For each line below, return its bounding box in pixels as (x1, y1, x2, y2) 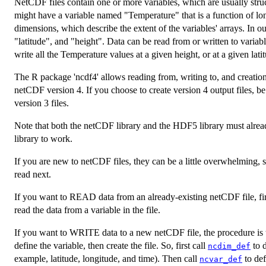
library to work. (14, 133, 72, 144)
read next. (14, 169, 51, 179)
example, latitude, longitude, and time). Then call (14, 253, 199, 264)
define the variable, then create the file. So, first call (14, 240, 208, 251)
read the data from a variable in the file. (14, 204, 160, 215)
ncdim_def (208, 241, 251, 251)
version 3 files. (14, 97, 69, 108)
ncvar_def (199, 254, 242, 264)
